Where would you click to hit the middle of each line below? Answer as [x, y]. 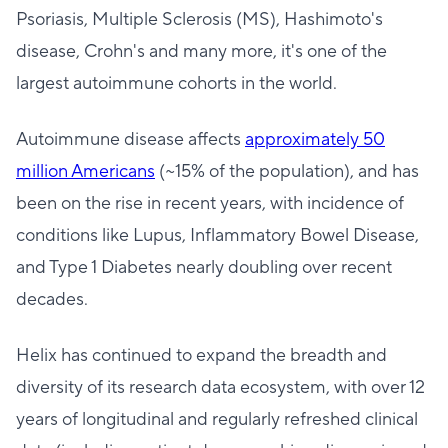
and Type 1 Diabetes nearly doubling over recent [204, 267]
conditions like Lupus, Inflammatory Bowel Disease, [217, 235]
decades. [52, 299]
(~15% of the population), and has [287, 171]
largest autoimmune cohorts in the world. [176, 83]
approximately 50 [315, 139]
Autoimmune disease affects [130, 139]
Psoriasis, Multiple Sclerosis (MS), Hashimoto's [199, 19]
